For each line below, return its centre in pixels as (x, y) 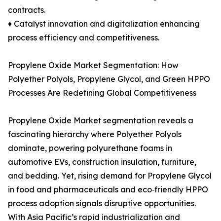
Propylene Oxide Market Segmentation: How (93, 65)
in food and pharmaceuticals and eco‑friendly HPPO (108, 190)
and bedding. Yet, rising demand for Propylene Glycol (110, 176)
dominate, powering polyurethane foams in (90, 148)
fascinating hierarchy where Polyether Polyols (95, 134)
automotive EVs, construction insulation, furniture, (102, 162)
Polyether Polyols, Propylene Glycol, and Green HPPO (109, 79)
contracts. (27, 10)
